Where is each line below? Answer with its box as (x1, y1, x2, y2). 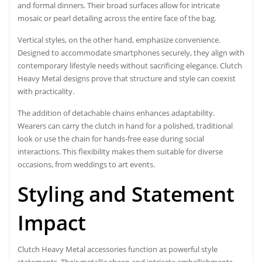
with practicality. (18, 85, 74, 96)
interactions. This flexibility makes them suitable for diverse (18, 146, 223, 157)
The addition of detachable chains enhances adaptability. (18, 107, 215, 118)
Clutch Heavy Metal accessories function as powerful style (18, 243, 218, 254)
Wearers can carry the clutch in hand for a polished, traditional (18, 120, 233, 131)
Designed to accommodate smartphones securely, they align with (18, 47, 244, 58)
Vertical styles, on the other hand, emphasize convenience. (18, 34, 220, 45)
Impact (18, 208, 86, 236)
